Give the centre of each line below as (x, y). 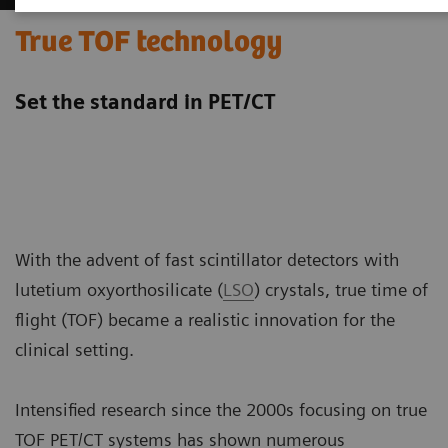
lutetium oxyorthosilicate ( (119, 290)
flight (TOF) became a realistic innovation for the (205, 320)
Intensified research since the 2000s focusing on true (221, 410)
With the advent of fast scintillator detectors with (207, 260)
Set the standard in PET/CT (145, 102)
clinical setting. (77, 350)
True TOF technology (149, 43)
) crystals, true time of (341, 290)
